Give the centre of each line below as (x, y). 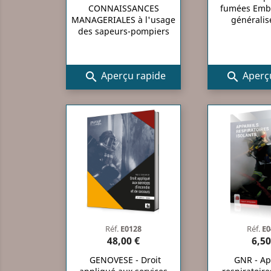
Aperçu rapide (132, 76)
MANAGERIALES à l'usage (123, 19)
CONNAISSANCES (123, 8)
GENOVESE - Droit (125, 260)
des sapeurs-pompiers (123, 31)
